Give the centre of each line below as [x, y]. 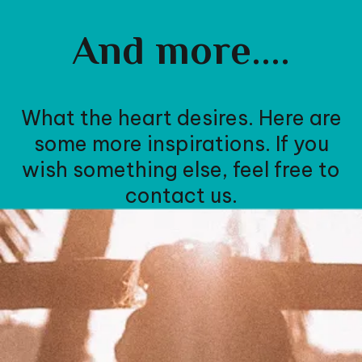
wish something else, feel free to [181, 169]
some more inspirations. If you [181, 143]
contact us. [181, 195]
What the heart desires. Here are [181, 118]
